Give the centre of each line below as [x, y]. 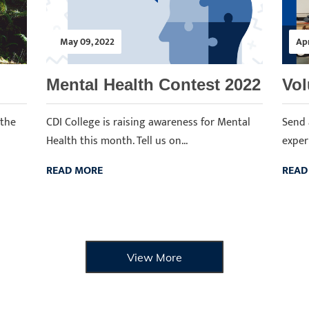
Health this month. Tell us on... [117, 141]
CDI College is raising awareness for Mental [149, 122]
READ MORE [75, 171]
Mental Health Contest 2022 [154, 84]
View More [154, 257]
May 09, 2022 [88, 42]
